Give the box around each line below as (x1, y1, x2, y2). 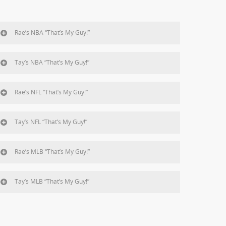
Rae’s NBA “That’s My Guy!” (14, 28, 90, 37)
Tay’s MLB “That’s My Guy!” (14, 177, 89, 186)
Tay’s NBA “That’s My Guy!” (14, 58, 89, 67)
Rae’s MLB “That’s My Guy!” (14, 147, 90, 156)
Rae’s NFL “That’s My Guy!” (14, 88, 88, 97)
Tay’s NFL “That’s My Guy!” (14, 118, 87, 127)
